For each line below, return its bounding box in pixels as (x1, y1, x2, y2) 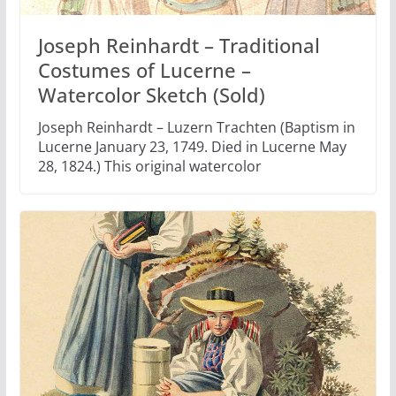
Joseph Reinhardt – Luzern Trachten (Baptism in (37, 117, 355, 137)
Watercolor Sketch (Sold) (37, 80, 265, 108)
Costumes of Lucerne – (37, 56, 251, 83)
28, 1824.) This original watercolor (37, 156, 262, 176)
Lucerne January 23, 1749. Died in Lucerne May (37, 136, 346, 156)
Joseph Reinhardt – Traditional (37, 31, 320, 58)
